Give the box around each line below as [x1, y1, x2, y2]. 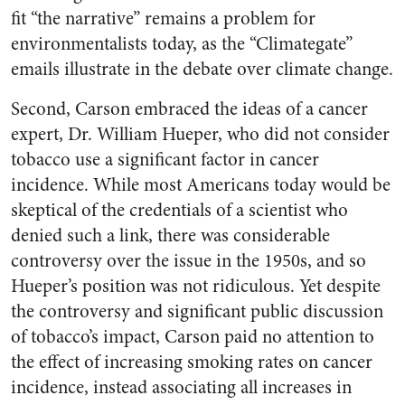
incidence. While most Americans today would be [11, 172, 391, 198]
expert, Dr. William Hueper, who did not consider [11, 121, 390, 147]
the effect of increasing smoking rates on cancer [11, 349, 372, 375]
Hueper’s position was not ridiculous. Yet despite [11, 273, 381, 299]
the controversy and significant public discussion [11, 298, 383, 325]
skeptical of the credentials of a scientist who [11, 197, 348, 223]
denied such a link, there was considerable [11, 222, 330, 249]
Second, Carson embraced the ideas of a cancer [11, 96, 368, 122]
